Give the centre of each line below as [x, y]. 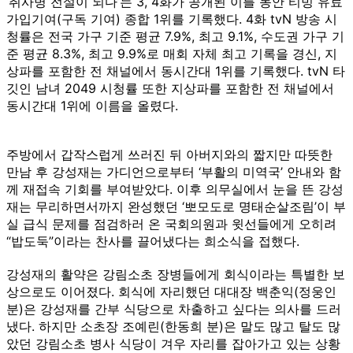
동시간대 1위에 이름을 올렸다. [92, 105]
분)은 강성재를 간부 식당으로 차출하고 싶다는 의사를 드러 [174, 308]
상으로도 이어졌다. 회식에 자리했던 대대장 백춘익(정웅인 [171, 291]
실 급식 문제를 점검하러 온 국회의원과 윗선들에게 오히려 [171, 223]
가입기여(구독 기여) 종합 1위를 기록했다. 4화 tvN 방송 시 [172, 19]
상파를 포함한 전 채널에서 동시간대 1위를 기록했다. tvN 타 [176, 71]
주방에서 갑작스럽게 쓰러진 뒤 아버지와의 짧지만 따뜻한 [169, 154]
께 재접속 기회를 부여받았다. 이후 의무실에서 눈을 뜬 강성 [175, 189]
